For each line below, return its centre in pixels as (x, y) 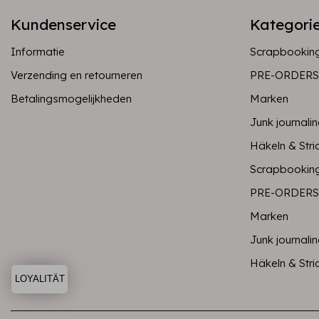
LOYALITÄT (40, 279)
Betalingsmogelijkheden (71, 99)
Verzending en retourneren (77, 75)
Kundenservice (63, 24)
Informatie (38, 52)
